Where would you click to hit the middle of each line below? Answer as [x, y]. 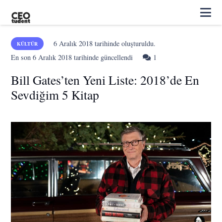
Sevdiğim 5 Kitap [55, 95]
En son [22, 57]
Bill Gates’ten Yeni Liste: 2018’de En [105, 80]
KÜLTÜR [28, 44]
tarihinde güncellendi [103, 57]
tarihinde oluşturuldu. [124, 43]
